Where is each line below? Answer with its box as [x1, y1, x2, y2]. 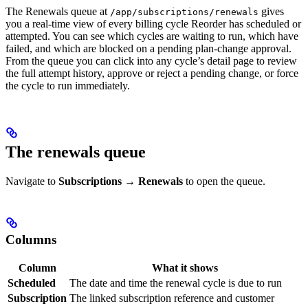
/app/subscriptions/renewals [110, 6, 258, 17]
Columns [5, 232, 56, 247]
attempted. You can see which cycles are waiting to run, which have [5, 30, 298, 42]
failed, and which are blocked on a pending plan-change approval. [5, 42, 291, 54]
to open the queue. [183, 175, 265, 187]
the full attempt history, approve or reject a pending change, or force [5, 67, 298, 79]
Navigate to [5, 175, 58, 187]
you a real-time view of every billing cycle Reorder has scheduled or [5, 17, 301, 30]
